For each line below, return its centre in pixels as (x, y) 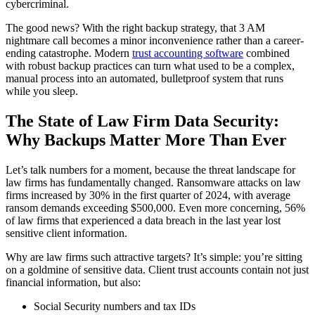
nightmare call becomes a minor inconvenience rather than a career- (155, 40)
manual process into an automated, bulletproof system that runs (144, 78)
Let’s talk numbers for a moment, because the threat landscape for (150, 169)
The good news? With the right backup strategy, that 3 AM (135, 27)
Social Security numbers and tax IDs (115, 306)
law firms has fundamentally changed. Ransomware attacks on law (153, 182)
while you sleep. (42, 91)
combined (266, 53)
